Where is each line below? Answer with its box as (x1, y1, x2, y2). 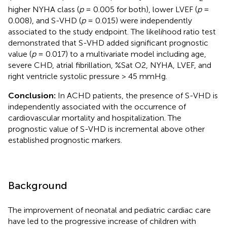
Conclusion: (8, 90, 58, 100)
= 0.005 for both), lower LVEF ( (84, 4, 197, 14)
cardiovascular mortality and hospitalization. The (8, 112, 181, 123)
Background (8, 179, 67, 192)
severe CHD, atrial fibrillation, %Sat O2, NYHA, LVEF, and (8, 60, 211, 70)
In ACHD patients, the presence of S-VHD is (58, 90, 218, 100)
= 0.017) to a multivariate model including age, (36, 49, 206, 59)
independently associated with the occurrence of (8, 101, 186, 111)
